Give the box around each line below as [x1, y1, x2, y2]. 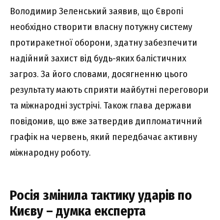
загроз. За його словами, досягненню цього [10, 68, 188, 80]
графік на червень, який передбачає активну [10, 131, 197, 142]
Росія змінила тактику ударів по [10, 187, 192, 203]
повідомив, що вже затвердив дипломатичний [10, 115, 202, 127]
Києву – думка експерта [10, 202, 146, 219]
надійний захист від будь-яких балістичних [10, 52, 186, 64]
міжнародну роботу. [10, 146, 91, 158]
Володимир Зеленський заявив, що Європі [10, 5, 183, 17]
